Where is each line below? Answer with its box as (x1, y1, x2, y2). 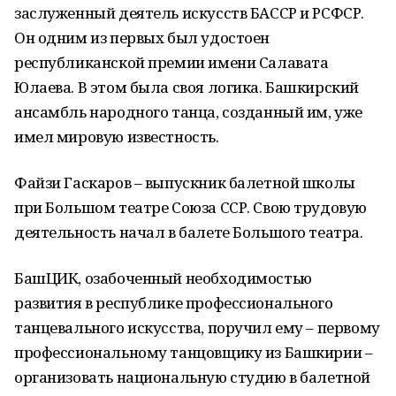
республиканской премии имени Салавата (14, 52, 329, 72)
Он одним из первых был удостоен (14, 27, 270, 48)
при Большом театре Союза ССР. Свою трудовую (14, 197, 367, 217)
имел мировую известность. (14, 126, 219, 147)
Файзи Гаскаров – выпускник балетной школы (14, 172, 355, 193)
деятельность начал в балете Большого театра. (14, 222, 363, 242)
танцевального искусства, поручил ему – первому (14, 317, 380, 338)
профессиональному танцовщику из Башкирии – (14, 342, 373, 362)
